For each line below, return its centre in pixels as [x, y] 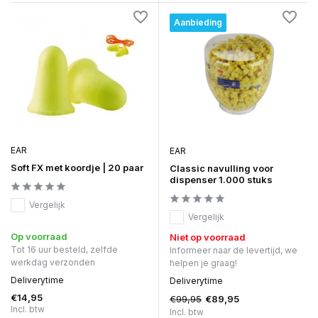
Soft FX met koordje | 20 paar [77, 168]
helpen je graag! [203, 263]
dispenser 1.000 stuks [221, 179]
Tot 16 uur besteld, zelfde [64, 249]
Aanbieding [198, 23]
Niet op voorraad [208, 237]
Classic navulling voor [221, 168]
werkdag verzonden [53, 262]
